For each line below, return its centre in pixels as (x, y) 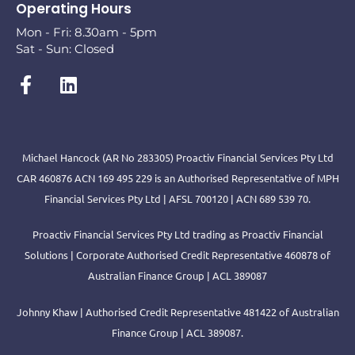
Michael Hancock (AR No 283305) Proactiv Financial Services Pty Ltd (177, 157)
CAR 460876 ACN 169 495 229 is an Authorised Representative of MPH (177, 177)
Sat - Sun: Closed (65, 49)
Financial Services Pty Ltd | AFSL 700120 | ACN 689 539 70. (177, 198)
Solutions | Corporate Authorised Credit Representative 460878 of (177, 255)
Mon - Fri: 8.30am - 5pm (86, 32)
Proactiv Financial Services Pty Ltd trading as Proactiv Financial (177, 234)
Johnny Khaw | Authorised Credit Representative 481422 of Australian (177, 311)
